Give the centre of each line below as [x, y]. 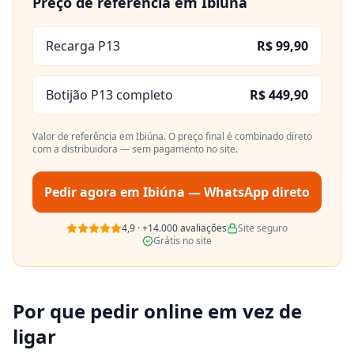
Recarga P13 [83, 46]
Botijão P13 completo [109, 95]
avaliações [202, 228]
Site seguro [263, 228]
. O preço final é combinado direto [238, 136]
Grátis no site [183, 241]
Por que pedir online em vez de [157, 311]
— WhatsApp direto [247, 192]
